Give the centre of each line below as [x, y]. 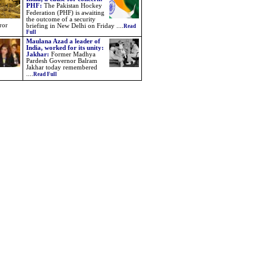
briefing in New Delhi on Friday [70, 26]
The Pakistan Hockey [73, 6]
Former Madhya [73, 54]
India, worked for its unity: [65, 48]
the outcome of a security [61, 19]
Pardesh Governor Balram [62, 61]
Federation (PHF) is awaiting [65, 13]
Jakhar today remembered [62, 67]
